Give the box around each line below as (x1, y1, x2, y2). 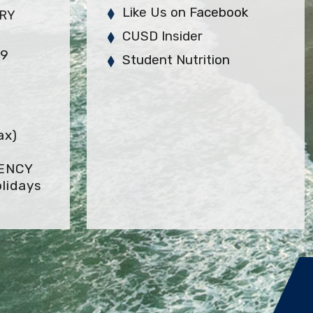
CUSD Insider (122, 27, 203, 44)
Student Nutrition (122, 51, 231, 68)
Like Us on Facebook (122, 3, 249, 20)
